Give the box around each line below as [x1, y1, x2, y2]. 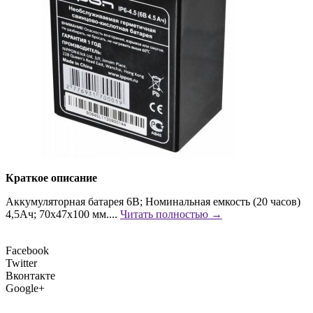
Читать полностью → [120, 208, 222, 220]
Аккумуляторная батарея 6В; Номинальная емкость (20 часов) [6, 195, 300, 208]
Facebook [6, 244, 49, 256]
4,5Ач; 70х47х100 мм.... [6, 208, 120, 220]
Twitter [6, 256, 37, 269]
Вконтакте [6, 269, 55, 282]
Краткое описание [6, 171, 97, 184]
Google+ [6, 282, 45, 294]
